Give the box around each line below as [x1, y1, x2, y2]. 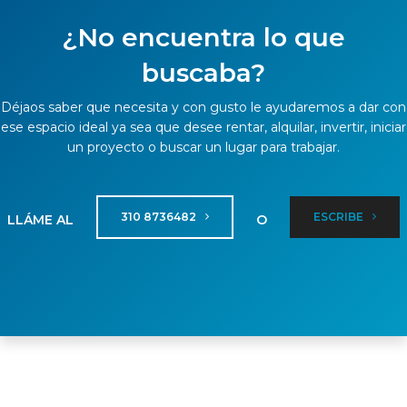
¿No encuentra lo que [62, 22, 345, 54]
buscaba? [142, 57, 265, 89]
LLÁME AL [7, 211, 74, 228]
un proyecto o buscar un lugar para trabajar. [67, 139, 340, 156]
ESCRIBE [313, 210, 366, 224]
